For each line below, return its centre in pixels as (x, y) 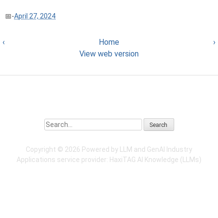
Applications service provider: (62, 159)
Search (55, 123)
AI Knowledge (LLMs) (169, 159)
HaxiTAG (123, 159)
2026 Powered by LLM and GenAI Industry (128, 149)
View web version (109, 54)
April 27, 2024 (35, 16)
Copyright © (45, 149)
